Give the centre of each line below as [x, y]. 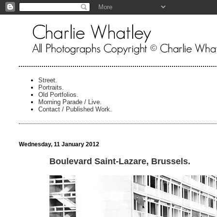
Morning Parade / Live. [70, 102]
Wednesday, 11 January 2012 [59, 144]
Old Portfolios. [58, 94]
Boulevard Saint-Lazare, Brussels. [120, 161]
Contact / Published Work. [75, 109]
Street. [47, 80]
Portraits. [51, 87]
